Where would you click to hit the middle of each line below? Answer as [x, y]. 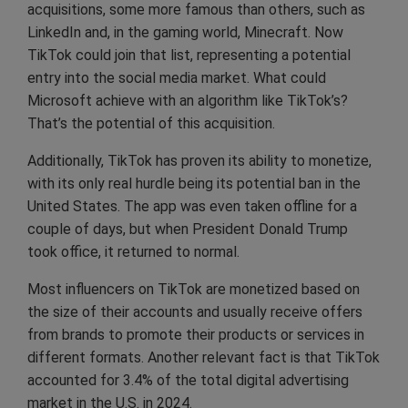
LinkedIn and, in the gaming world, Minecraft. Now [185, 32]
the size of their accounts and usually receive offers [195, 311]
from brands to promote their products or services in [196, 334]
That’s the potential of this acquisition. [151, 123]
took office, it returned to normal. [133, 251]
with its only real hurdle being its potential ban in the [194, 183]
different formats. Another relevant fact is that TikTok [204, 357]
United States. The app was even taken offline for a [192, 206]
